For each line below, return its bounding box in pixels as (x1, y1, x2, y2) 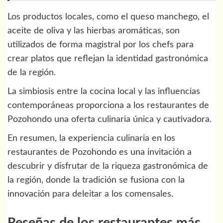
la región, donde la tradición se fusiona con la (7, 176, 185, 185)
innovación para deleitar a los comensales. (7, 190, 173, 199)
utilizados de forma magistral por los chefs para (7, 40, 194, 50)
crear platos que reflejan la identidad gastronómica (7, 54, 208, 64)
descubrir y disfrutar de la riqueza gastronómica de (7, 162, 208, 171)
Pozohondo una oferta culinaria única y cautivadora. (7, 115, 212, 124)
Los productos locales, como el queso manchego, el (7, 12, 209, 22)
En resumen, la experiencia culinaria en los (7, 134, 175, 143)
